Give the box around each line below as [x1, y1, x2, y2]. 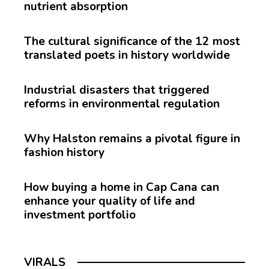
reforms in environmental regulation [24, 95, 220, 112]
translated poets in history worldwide [24, 47, 230, 63]
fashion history [24, 144, 104, 160]
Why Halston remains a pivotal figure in [24, 130, 240, 147]
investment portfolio [24, 207, 136, 223]
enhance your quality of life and [24, 193, 195, 209]
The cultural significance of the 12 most [24, 33, 240, 49]
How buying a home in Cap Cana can [24, 179, 219, 195]
